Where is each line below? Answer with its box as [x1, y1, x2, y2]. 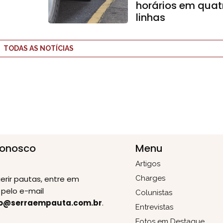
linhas [136, 10, 166, 24]
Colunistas [135, 188, 172, 197]
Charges [135, 173, 165, 183]
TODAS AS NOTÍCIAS [3, 44, 74, 52]
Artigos [135, 159, 160, 168]
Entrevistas [135, 202, 173, 212]
